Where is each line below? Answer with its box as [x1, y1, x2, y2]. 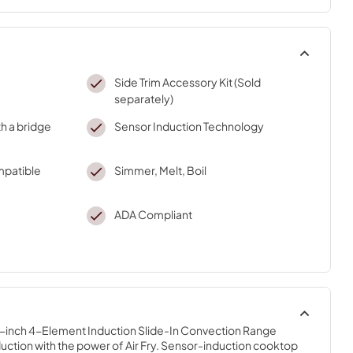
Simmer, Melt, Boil [113, 162, 206, 177]
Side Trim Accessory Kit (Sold [113, 74, 261, 89]
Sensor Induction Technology [113, 118, 264, 133]
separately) [113, 91, 173, 106]
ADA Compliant [113, 206, 192, 221]
